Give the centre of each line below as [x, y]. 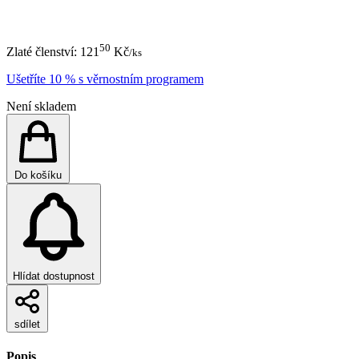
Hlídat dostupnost [54, 276]
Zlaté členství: [43, 52]
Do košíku [38, 175]
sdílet [27, 325]
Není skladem [41, 107]
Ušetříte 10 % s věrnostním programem [105, 79]
